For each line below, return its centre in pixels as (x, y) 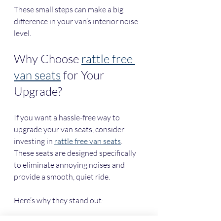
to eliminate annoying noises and (70, 165)
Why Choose (48, 59)
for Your (84, 75)
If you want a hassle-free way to (68, 118)
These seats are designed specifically (76, 153)
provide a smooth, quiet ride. (62, 177)
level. (22, 33)
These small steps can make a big (69, 10)
